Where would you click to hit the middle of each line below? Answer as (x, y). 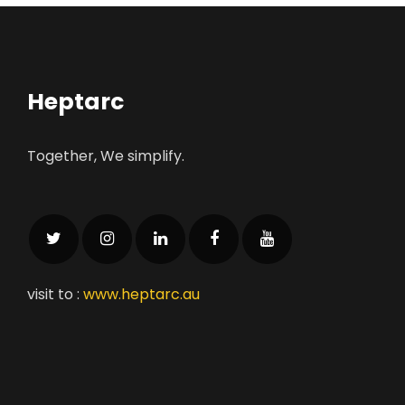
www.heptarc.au (141, 295)
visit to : (55, 295)
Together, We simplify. (106, 156)
